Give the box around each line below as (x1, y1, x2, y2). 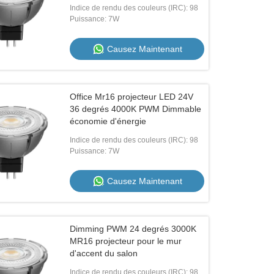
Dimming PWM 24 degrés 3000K (70, 224, 197, 234)
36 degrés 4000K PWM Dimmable (70, 104, 202, 114)
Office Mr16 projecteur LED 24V (70, 92, 194, 102)
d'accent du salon (70, 248, 138, 258)
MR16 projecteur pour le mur (70, 236, 182, 246)
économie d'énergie (70, 116, 147, 126)
